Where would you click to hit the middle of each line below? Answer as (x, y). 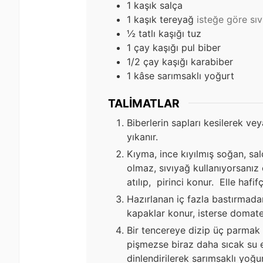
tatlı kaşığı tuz (170, 33)
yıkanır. (142, 137)
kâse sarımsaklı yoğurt (184, 75)
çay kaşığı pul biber (177, 47)
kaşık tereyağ (164, 19)
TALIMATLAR (144, 103)
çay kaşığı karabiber (188, 61)
